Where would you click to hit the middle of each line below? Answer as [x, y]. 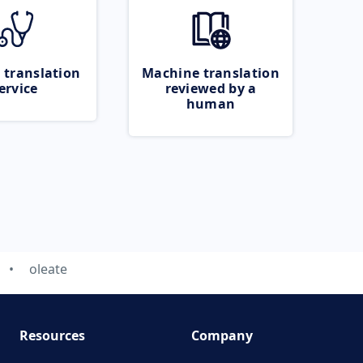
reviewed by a [211, 88]
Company [222, 335]
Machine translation [211, 73]
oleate [48, 269]
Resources [52, 335]
